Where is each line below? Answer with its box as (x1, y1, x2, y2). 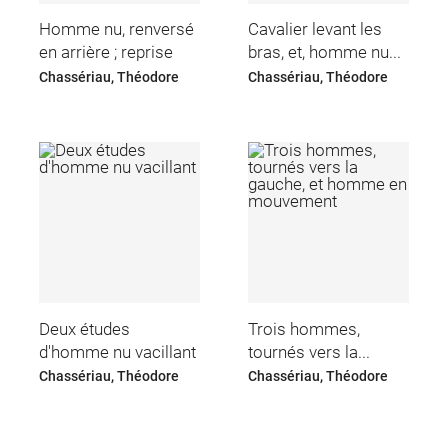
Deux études (38, 318, 130, 339)
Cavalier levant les (248, 19, 383, 40)
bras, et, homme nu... (248, 42, 402, 63)
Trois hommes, (248, 318, 361, 339)
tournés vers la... (248, 341, 371, 362)
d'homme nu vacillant (38, 341, 196, 362)
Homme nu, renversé (38, 19, 194, 40)
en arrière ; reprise (38, 42, 173, 63)
